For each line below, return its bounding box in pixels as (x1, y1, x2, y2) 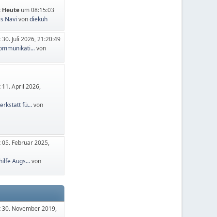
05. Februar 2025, (2, 139, 50, 147)
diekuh (30, 15, 48, 23)
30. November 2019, (2, 204, 57, 213)
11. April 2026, (2, 82, 41, 91)
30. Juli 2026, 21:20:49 (2, 34, 61, 43)
